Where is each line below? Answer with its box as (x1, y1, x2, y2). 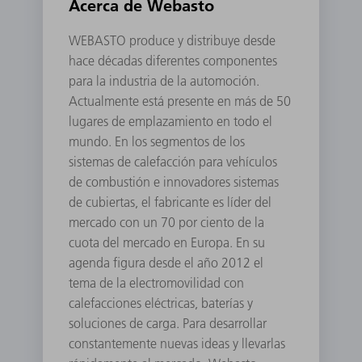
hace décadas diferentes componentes (69, 52, 278, 69)
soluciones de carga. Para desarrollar (69, 314, 267, 331)
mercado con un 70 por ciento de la (69, 213, 265, 230)
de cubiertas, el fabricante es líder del (69, 193, 272, 210)
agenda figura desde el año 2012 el (69, 254, 264, 271)
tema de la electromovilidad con (69, 274, 245, 291)
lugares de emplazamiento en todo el (69, 112, 273, 129)
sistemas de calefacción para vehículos (69, 153, 278, 170)
